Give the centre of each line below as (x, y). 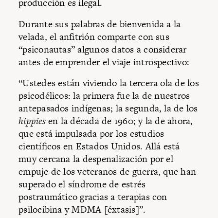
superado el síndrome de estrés (82, 184)
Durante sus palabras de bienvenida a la (100, 24)
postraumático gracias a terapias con (93, 197)
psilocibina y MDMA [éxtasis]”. (83, 210)
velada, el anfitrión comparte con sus (94, 36)
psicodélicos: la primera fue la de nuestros (104, 96)
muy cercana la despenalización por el (96, 159)
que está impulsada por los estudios (91, 134)
